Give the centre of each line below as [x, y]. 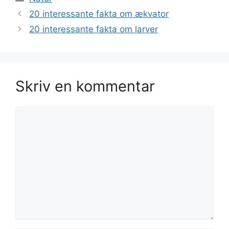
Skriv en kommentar [85, 86]
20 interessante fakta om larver [94, 29]
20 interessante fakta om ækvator [99, 14]
